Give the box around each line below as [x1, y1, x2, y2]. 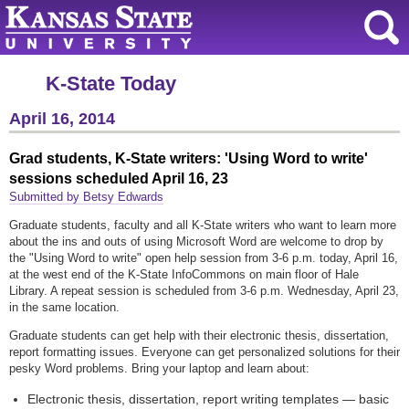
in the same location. [9, 300, 120, 315]
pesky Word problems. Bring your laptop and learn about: [9, 362, 309, 376]
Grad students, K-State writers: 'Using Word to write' [9, 151, 368, 167]
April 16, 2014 [9, 110, 115, 128]
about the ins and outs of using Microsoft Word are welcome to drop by [9, 235, 383, 249]
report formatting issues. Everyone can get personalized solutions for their [9, 345, 400, 360]
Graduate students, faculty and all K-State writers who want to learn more [9, 218, 396, 233]
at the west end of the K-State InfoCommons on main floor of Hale [9, 267, 359, 282]
